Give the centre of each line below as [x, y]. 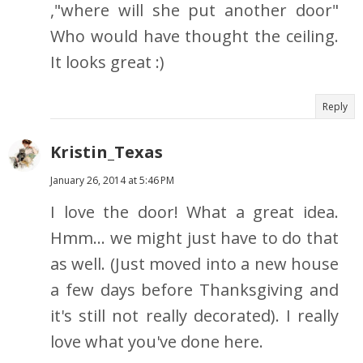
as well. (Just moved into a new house [194, 264]
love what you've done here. [157, 342]
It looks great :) [107, 62]
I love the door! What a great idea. [194, 212]
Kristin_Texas [107, 152]
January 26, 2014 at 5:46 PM [112, 181]
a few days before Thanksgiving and [194, 290]
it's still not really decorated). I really [194, 316]
